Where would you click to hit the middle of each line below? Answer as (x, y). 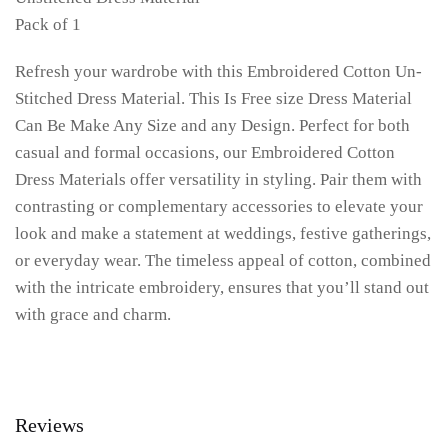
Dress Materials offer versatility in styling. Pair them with (218, 180)
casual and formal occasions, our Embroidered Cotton (205, 153)
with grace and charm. (93, 315)
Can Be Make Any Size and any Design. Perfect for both (212, 126)
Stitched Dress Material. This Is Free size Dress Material (213, 99)
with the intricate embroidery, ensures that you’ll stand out (222, 288)
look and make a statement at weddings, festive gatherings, (223, 234)
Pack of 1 (48, 25)
